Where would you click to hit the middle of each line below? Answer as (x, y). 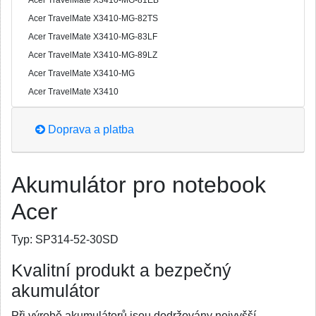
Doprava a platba (90, 129)
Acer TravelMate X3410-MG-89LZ (93, 55)
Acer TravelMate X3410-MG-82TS (93, 18)
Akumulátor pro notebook (139, 185)
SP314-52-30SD (75, 239)
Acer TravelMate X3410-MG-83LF (93, 37)
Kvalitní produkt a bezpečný (121, 271)
